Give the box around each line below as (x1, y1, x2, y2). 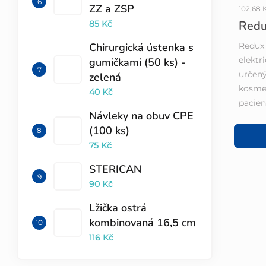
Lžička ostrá (89, 200, 147, 215)
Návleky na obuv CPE (89, 108, 194, 123)
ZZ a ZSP (89, 1, 134, 16)
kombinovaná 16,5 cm (89, 215, 196, 230)
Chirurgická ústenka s (89, 40, 194, 55)
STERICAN (89, 161, 141, 176)
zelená (89, 69, 121, 84)
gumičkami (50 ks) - (89, 55, 186, 69)
